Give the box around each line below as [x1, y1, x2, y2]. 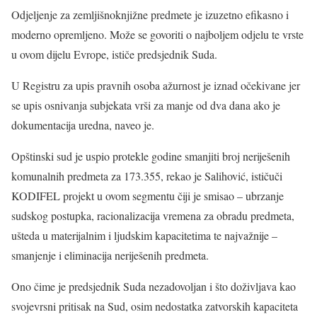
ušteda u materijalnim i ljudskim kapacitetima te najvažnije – [11, 228, 277, 243]
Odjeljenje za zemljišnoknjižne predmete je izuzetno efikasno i [11, 7, 289, 23]
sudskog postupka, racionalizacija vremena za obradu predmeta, [11, 208, 294, 224]
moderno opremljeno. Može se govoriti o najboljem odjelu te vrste [11, 27, 304, 42]
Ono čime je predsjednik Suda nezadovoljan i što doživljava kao [11, 279, 296, 294]
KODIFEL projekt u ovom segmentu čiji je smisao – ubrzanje [11, 188, 284, 204]
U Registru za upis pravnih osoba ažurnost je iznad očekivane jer [11, 78, 300, 93]
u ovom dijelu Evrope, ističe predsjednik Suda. [11, 47, 217, 62]
